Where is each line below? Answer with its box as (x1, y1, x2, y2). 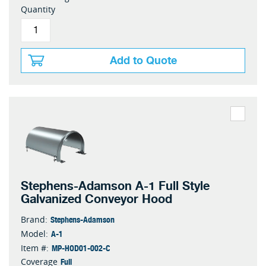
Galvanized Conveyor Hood (21, 189, 172, 209)
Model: (21, 228, 48, 239)
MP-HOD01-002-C (52, 241, 110, 254)
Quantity (21, 4, 55, 15)
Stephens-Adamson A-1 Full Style (21, 176, 210, 196)
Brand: (21, 214, 47, 225)
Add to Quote (110, 52, 177, 69)
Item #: (21, 242, 49, 254)
